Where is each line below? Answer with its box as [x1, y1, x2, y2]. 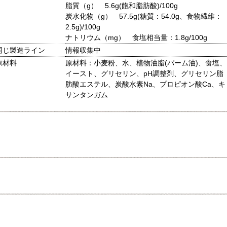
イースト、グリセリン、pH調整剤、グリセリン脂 [65, 69, 223, 78]
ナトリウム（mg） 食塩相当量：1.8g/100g [65, 33, 207, 42]
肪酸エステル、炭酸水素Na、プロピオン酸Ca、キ [65, 80, 225, 88]
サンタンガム [65, 90, 108, 99]
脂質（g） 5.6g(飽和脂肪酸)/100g [65, 1, 178, 10]
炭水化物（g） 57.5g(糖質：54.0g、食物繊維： [65, 12, 222, 20]
